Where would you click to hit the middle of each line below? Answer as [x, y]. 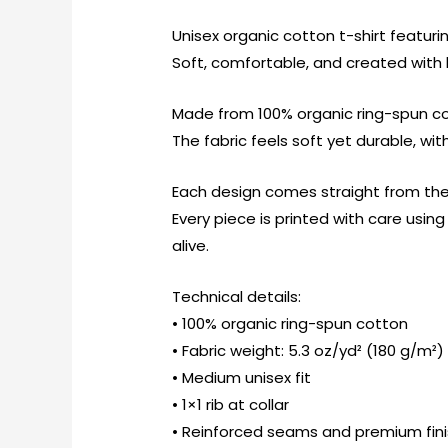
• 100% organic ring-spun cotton [290, 323]
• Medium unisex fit [242, 377]
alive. [191, 245]
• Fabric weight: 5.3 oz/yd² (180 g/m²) [308, 350]
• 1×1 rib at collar [231, 404]
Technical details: [237, 296]
